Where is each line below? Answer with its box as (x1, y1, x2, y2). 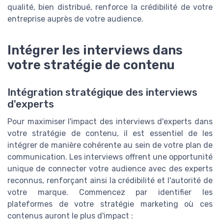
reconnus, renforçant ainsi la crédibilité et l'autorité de (7, 175, 213, 185)
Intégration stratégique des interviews (7, 86, 197, 98)
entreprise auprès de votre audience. (7, 14, 143, 24)
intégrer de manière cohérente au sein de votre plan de (7, 140, 213, 150)
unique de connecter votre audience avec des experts (7, 164, 213, 173)
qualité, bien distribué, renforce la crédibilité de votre (7, 2, 213, 12)
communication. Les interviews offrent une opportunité (7, 152, 213, 162)
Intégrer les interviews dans (7, 42, 183, 57)
